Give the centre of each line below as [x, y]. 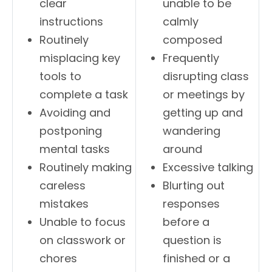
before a [186, 222]
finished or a [197, 258]
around [183, 149]
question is [192, 240]
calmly [181, 21]
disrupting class [206, 76]
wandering [192, 131]
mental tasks [75, 149]
